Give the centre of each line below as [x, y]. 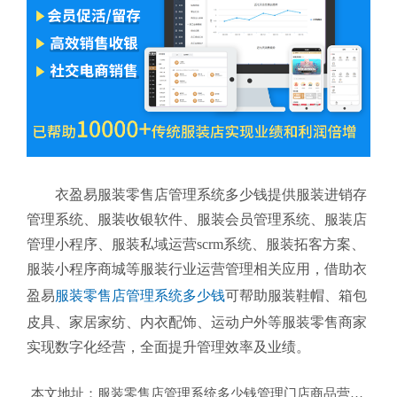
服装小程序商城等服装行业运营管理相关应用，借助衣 [197, 269]
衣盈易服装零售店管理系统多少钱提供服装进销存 [211, 195]
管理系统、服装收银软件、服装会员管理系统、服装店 [197, 220]
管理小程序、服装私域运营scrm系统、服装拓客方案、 [196, 245]
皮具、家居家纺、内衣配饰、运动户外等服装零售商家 [197, 323]
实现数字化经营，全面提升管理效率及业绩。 [168, 347]
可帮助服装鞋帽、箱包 [296, 296]
